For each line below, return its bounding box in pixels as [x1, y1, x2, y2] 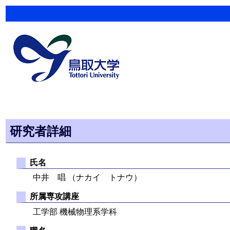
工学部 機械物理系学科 [33, 207, 117, 216]
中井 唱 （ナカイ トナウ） [33, 173, 142, 182]
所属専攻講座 [29, 192, 79, 201]
